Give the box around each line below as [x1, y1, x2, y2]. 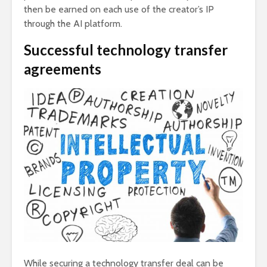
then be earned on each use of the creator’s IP [24, 4, 214, 15]
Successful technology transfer [24, 41, 228, 59]
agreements [24, 60, 101, 78]
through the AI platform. [24, 18, 122, 30]
